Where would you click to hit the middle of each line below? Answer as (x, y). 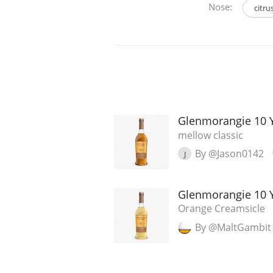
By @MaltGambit (233, 227)
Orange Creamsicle (222, 209)
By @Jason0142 (229, 154)
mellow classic (211, 135)
